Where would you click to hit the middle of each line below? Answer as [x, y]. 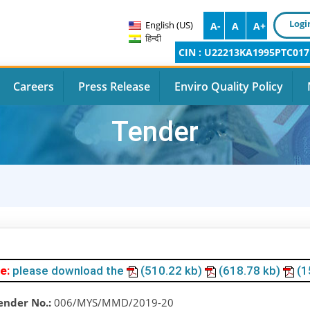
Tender [155, 132]
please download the [70, 271]
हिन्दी [153, 38]
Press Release [114, 86]
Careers [34, 86]
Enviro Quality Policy [229, 86]
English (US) [169, 25]
